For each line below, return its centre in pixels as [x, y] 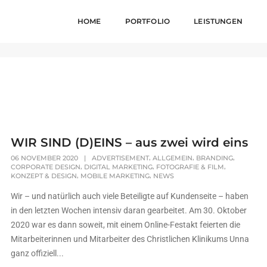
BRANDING [215, 158]
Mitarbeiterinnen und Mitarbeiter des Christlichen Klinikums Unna [130, 239]
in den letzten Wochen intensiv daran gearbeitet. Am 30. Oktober [129, 211]
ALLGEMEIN [173, 158]
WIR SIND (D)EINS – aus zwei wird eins [130, 142]
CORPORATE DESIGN [46, 167]
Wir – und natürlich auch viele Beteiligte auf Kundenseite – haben [130, 196]
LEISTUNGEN [218, 21]
